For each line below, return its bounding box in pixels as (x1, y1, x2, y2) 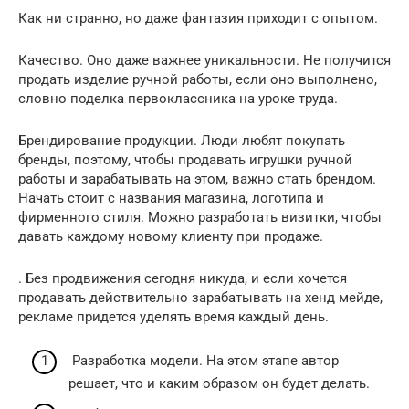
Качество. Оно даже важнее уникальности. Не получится (18, 51, 391, 68)
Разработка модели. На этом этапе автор (68, 352, 339, 370)
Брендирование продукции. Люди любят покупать (18, 131, 345, 149)
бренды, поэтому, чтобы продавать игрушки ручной (18, 151, 352, 168)
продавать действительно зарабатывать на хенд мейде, (18, 288, 383, 306)
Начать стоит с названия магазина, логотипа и (18, 189, 324, 206)
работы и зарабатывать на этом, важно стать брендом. (18, 170, 376, 187)
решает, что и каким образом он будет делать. (68, 375, 370, 393)
